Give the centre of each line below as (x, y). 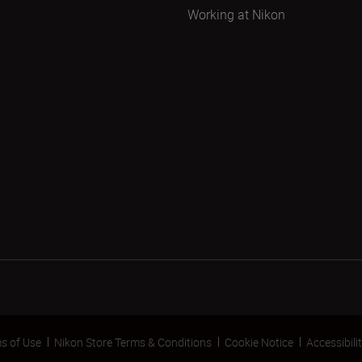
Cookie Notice (259, 342)
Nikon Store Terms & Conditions (133, 342)
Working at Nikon (236, 15)
